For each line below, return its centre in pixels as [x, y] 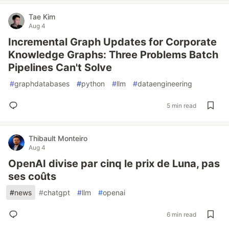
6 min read [181, 214]
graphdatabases [42, 84]
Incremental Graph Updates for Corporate [112, 42]
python [93, 84]
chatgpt [57, 192]
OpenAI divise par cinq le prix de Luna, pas [114, 164]
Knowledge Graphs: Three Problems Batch [113, 55]
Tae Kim [42, 17]
